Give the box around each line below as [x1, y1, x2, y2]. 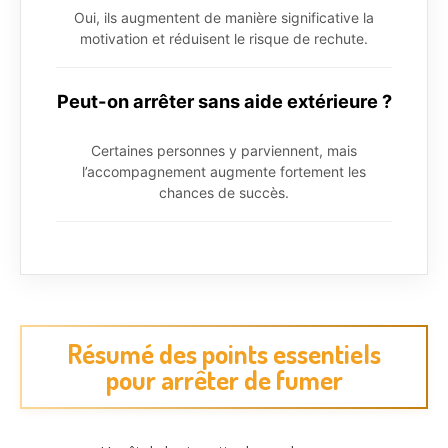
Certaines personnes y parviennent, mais [91, 142, 357, 160]
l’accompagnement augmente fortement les [82, 163, 366, 181]
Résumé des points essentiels [67, 337, 381, 371]
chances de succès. [159, 184, 289, 202]
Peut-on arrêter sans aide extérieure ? [56, 90, 392, 113]
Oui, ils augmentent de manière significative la [74, 9, 374, 27]
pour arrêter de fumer [105, 363, 343, 397]
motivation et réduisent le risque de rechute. [80, 30, 368, 48]
